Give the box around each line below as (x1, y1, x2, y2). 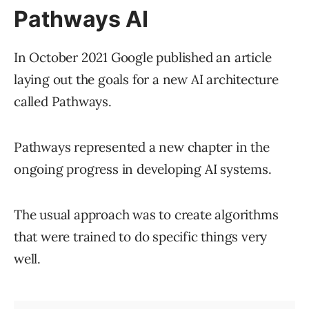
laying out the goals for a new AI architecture (14, 71, 279, 88)
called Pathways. (14, 93, 112, 110)
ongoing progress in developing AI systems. (14, 161, 272, 178)
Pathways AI (14, 6, 149, 33)
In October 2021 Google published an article (14, 49, 272, 66)
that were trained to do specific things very (14, 228, 268, 246)
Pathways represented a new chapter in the (14, 139, 270, 156)
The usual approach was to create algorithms (14, 206, 279, 223)
